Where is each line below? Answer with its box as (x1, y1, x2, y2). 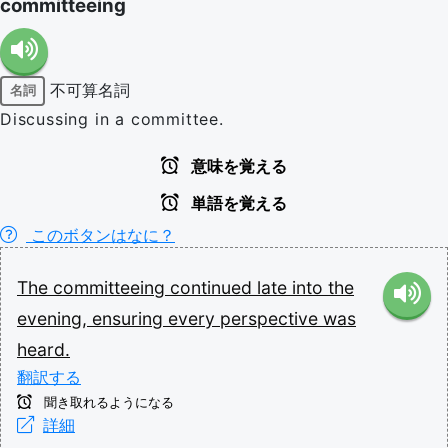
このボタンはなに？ (26, 224, 175, 245)
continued (170, 276, 257, 298)
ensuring (92, 307, 168, 329)
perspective (220, 307, 323, 329)
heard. (17, 338, 70, 360)
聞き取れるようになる (40, 394, 174, 410)
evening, (17, 307, 92, 329)
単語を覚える (187, 194, 287, 212)
